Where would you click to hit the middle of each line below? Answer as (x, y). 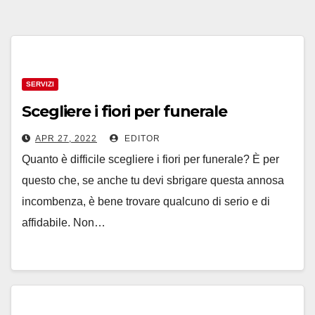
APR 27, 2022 (66, 139)
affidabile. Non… (64, 223)
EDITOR (141, 139)
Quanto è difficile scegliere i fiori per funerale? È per (150, 159)
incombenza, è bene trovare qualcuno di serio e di (146, 201)
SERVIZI (40, 84)
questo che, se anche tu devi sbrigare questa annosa (153, 180)
